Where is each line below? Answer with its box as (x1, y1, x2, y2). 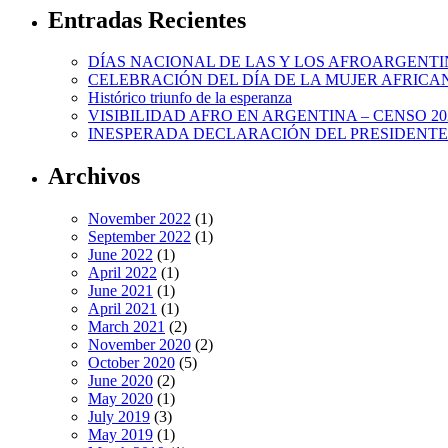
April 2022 (88, 264, 157, 282)
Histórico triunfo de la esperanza (88, 89, 292, 107)
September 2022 (88, 228, 191, 246)
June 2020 (88, 372, 153, 390)
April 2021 (88, 300, 157, 318)
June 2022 (88, 246, 153, 264)
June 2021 (88, 282, 153, 300)
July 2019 (88, 408, 150, 426)
